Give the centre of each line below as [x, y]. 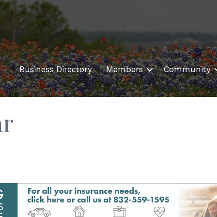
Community [187, 70]
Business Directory [56, 70]
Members [124, 70]
